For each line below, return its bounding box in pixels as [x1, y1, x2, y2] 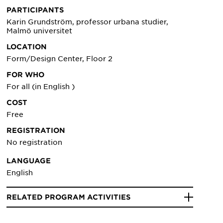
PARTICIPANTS [6, 5, 64, 14]
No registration [6, 137, 63, 147]
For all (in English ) [6, 82, 75, 91]
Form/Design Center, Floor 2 [6, 54, 113, 63]
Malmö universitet [6, 26, 73, 35]
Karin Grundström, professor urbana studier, [6, 17, 169, 26]
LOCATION [6, 42, 47, 51]
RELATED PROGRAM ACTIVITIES [6, 193, 131, 202]
